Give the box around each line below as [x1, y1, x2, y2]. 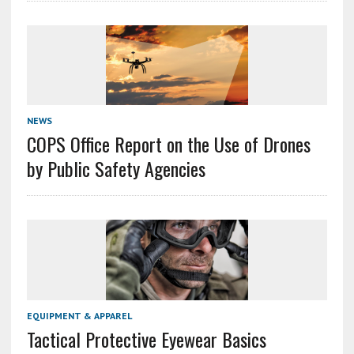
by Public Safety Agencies [26, 154, 205, 183]
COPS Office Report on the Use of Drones [26, 130, 311, 159]
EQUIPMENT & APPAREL [26, 309, 132, 322]
